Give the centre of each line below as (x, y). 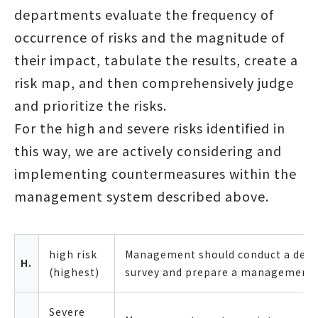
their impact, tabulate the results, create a (156, 60)
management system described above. (141, 196)
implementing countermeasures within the (155, 174)
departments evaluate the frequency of (144, 15)
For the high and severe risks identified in (149, 128)
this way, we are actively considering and (148, 151)
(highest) (74, 272)
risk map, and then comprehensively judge (154, 83)
